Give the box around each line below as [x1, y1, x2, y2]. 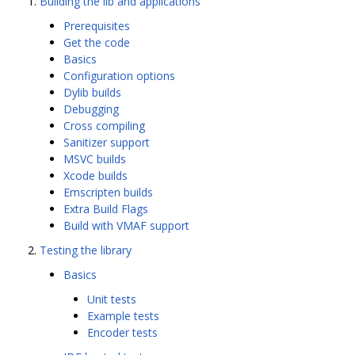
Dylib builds [63, 85, 121, 101]
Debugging [63, 101, 119, 117]
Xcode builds [63, 168, 128, 184]
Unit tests [87, 292, 136, 307]
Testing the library [40, 242, 132, 258]
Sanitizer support [63, 135, 150, 151]
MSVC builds [63, 151, 126, 167]
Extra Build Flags [63, 201, 148, 217]
